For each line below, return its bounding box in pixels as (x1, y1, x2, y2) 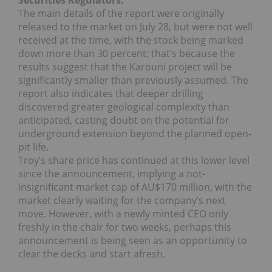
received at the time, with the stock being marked (18, 33, 243, 47)
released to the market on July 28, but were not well (18, 20, 253, 34)
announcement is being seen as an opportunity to (18, 234, 247, 248)
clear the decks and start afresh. (18, 247, 165, 261)
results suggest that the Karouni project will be (18, 60, 232, 74)
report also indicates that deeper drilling (18, 87, 203, 101)
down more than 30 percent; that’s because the (18, 47, 235, 61)
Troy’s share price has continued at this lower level (18, 154, 250, 168)
